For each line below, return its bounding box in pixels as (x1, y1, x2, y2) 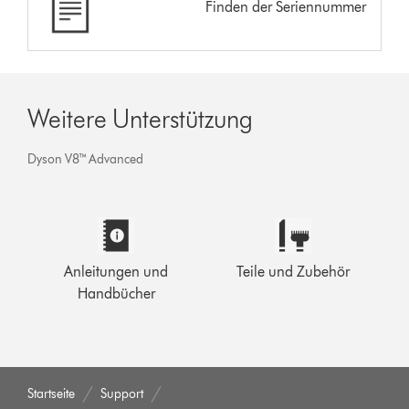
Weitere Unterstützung (27, 102, 254, 134)
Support (100, 385, 144, 402)
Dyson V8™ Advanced (27, 151, 144, 167)
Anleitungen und (64, 262, 169, 280)
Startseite (27, 385, 76, 402)
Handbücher (77, 284, 155, 302)
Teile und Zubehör (236, 262, 350, 280)
